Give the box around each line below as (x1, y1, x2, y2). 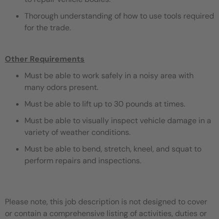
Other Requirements (5, 53, 85, 64)
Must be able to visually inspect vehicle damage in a (24, 115, 211, 126)
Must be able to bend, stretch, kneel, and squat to (24, 143, 201, 154)
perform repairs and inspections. (24, 155, 145, 166)
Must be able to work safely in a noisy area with (24, 70, 194, 81)
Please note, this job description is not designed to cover (5, 196, 207, 207)
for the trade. (24, 22, 75, 33)
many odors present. (24, 82, 98, 92)
